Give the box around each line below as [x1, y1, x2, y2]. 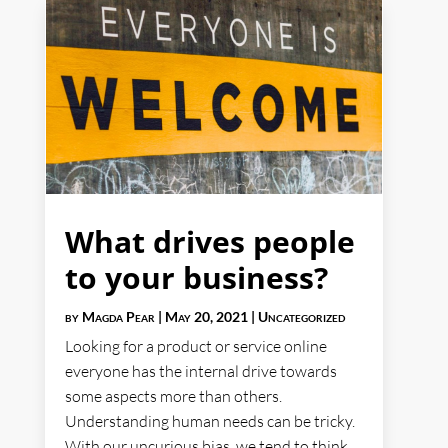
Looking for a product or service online [64, 336, 327, 357]
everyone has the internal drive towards [64, 361, 337, 382]
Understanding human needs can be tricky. [64, 411, 355, 432]
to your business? [64, 257, 328, 299]
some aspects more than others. [64, 386, 282, 407]
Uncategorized [257, 308, 345, 326]
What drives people [64, 221, 355, 263]
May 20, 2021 [164, 308, 248, 326]
